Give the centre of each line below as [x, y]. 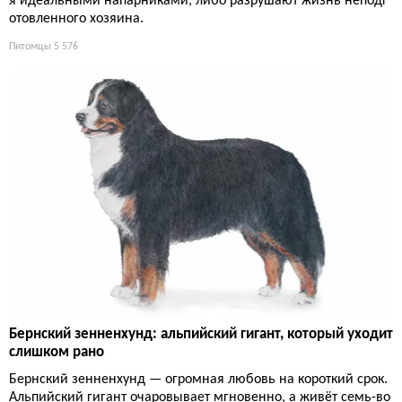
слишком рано [57, 353]
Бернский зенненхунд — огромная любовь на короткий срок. [198, 380]
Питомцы [30, 46]
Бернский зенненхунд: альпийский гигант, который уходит [201, 335]
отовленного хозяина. [76, 18]
